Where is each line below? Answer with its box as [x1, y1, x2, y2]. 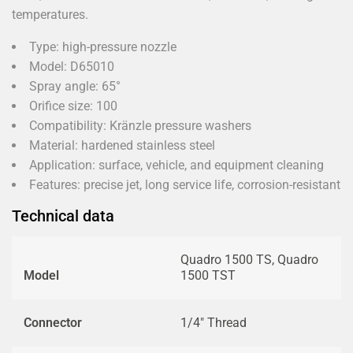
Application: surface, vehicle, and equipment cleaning [29, 158, 324, 173]
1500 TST [180, 268, 236, 283]
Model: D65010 [29, 59, 114, 74]
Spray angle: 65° [29, 79, 121, 94]
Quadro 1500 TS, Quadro [180, 252, 318, 267]
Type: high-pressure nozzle [29, 39, 176, 54]
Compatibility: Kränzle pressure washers [29, 118, 251, 133]
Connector [24, 315, 82, 330]
